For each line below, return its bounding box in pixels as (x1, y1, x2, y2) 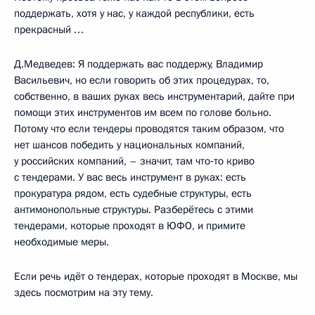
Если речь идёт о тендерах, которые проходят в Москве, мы (14, 269, 297, 283)
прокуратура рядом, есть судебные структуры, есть (14, 186, 252, 200)
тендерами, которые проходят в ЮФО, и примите (14, 218, 245, 233)
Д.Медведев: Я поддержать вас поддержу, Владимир (14, 56, 263, 71)
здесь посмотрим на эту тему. (14, 285, 153, 300)
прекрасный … (14, 22, 84, 37)
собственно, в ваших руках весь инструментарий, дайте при (14, 89, 295, 103)
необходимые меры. (14, 234, 109, 249)
